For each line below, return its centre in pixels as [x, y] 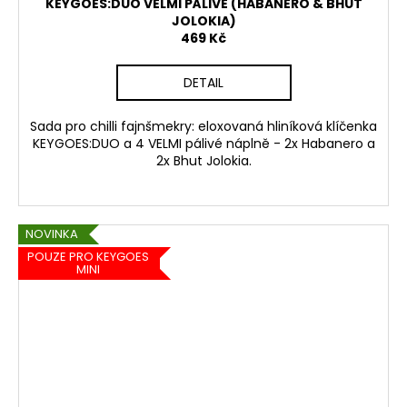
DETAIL [203, 82]
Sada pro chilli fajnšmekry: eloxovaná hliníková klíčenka [203, 126]
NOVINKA [52, 233]
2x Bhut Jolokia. [203, 160]
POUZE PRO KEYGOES [88, 257]
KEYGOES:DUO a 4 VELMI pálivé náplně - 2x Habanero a [203, 143]
